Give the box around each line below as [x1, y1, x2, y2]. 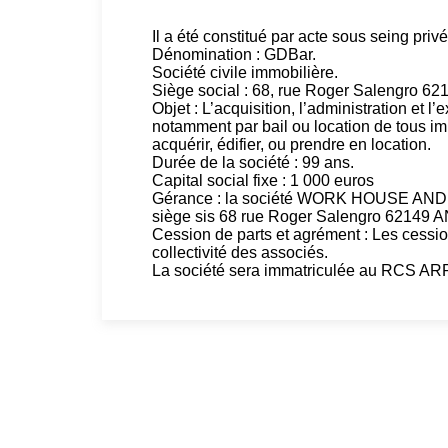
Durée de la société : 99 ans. [152, 154, 354, 171]
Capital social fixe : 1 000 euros [152, 172, 374, 189]
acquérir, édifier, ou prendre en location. [152, 136, 431, 153]
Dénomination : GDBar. [152, 46, 316, 63]
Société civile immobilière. [152, 64, 338, 81]
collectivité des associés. [152, 244, 328, 261]
